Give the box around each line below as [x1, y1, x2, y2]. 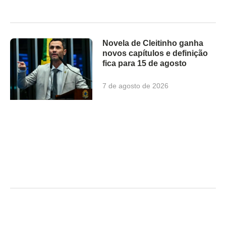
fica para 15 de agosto [102, 59, 187, 68]
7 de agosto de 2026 [102, 81, 169, 90]
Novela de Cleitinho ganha [102, 38, 204, 47]
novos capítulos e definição [102, 48, 208, 58]
